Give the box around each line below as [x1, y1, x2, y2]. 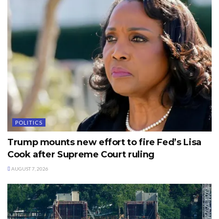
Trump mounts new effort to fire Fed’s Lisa [7, 137, 201, 148]
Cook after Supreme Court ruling [7, 149, 154, 160]
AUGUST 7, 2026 [10, 166, 48, 172]
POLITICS [15, 119, 43, 126]
